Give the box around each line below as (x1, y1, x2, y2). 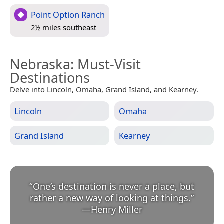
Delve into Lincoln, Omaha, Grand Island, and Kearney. (10, 84, 198, 94)
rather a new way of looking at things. (29, 191, 191, 204)
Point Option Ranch (31, 8, 105, 20)
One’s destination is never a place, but (33, 180, 194, 192)
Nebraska (10, 54, 70, 73)
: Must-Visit (70, 54, 141, 73)
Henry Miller (90, 203, 142, 215)
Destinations (10, 68, 90, 87)
